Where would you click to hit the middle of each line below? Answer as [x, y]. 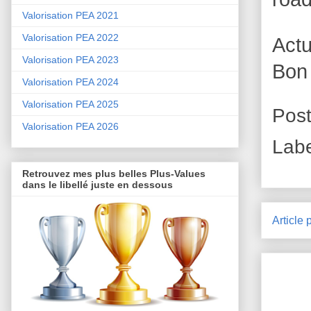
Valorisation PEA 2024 [70, 82]
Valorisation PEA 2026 [70, 127]
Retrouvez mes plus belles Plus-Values [114, 174]
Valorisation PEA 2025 [70, 104]
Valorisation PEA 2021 [70, 16]
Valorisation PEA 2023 [70, 60]
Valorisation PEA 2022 [70, 38]
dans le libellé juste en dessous [98, 185]
